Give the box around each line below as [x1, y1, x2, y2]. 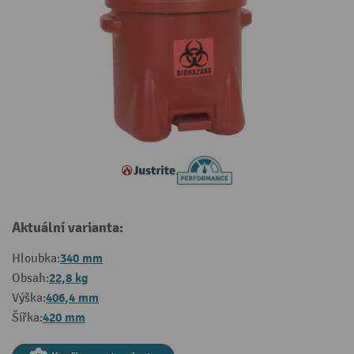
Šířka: [12, 311, 43, 326]
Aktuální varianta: [12, 219, 123, 238]
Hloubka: [12, 251, 60, 267]
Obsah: [12, 271, 49, 287]
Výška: [12, 291, 46, 307]
